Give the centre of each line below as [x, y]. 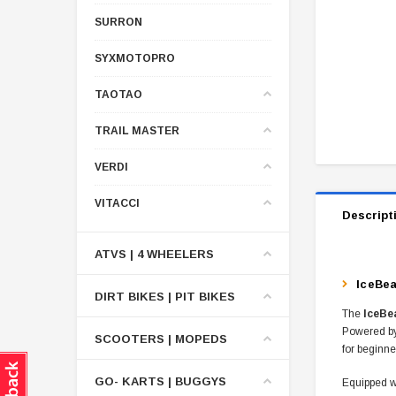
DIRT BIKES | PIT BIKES [165, 296]
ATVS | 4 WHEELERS [154, 254]
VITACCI [117, 203]
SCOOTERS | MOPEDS [161, 339]
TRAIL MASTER [137, 130]
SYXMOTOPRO [135, 58]
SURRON [118, 22]
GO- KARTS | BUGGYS [160, 381]
